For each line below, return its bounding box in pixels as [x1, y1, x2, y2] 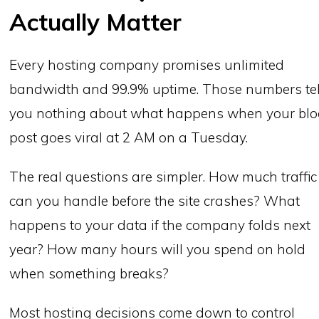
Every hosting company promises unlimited [9, 56, 285, 73]
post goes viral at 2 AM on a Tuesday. [9, 128, 249, 146]
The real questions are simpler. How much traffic [9, 167, 318, 185]
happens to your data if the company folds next [9, 216, 311, 234]
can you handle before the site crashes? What [9, 192, 300, 209]
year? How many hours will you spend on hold [9, 240, 306, 258]
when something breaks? [9, 264, 169, 282]
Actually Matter [9, 6, 182, 36]
